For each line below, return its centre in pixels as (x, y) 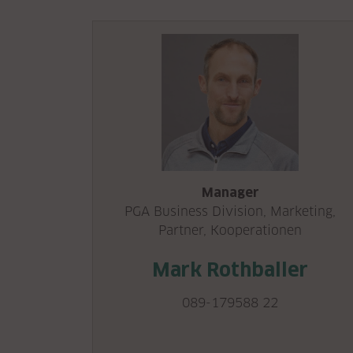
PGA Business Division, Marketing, (230, 212)
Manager (230, 193)
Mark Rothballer (230, 270)
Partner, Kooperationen (230, 230)
